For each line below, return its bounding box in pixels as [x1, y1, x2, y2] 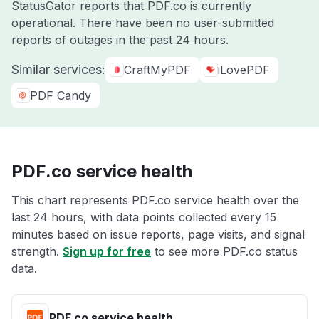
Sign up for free [63, 244, 151, 258]
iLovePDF [218, 63, 270, 77]
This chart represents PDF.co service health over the [11, 193, 299, 207]
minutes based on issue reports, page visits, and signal [11, 227, 305, 241]
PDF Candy [30, 88, 91, 103]
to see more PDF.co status [151, 244, 298, 258]
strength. [11, 244, 63, 258]
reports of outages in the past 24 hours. [11, 33, 229, 47]
